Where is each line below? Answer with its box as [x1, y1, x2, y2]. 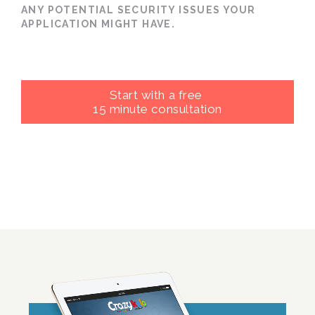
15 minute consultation [93, 101, 222, 116]
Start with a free [109, 87, 206, 102]
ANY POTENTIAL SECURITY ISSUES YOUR [21, 4, 256, 15]
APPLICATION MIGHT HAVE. [21, 18, 176, 30]
